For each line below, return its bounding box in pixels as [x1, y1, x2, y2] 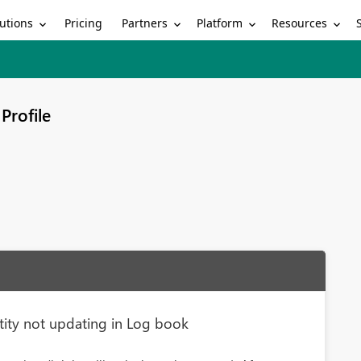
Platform [197, 15, 243, 31]
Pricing [64, 15, 103, 31]
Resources [272, 15, 328, 31]
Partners [122, 15, 168, 31]
